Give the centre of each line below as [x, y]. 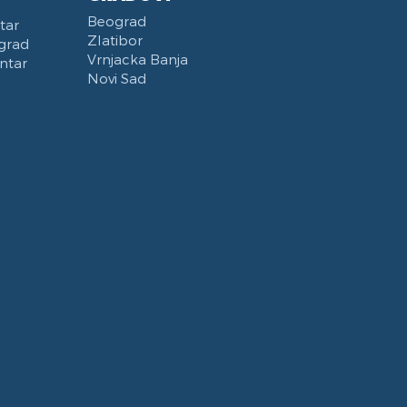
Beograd [117, 21]
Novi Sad [117, 79]
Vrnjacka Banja [138, 60]
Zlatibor [115, 40]
